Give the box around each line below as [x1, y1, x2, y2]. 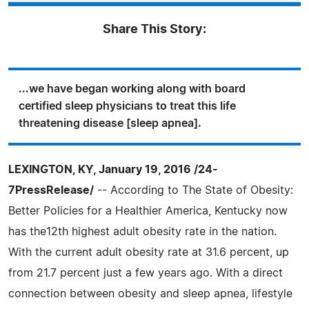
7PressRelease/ [8, 184, 94, 196]
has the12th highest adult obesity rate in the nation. [8, 226, 277, 237]
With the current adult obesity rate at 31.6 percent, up [8, 246, 289, 258]
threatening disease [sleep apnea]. [19, 117, 201, 129]
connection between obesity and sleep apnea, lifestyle [8, 288, 292, 299]
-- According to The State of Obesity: [94, 184, 293, 196]
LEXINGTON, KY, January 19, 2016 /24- [8, 163, 218, 175]
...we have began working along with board [19, 83, 246, 94]
